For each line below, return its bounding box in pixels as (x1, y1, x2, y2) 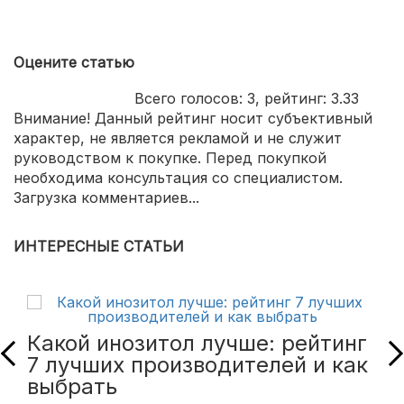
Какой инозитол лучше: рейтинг (27, 329, 367, 356)
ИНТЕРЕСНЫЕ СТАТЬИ (14, 236, 184, 255)
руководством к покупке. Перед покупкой (14, 148, 326, 167)
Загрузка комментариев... (14, 188, 199, 207)
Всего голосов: (134, 88, 247, 107)
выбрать (27, 372, 117, 399)
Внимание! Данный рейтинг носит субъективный (14, 108, 372, 127)
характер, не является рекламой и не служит (14, 128, 342, 147)
